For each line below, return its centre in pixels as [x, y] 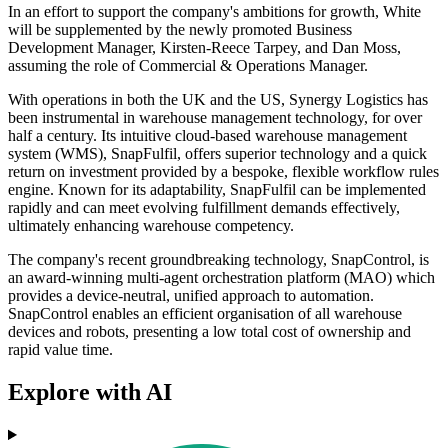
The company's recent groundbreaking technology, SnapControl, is [218, 260]
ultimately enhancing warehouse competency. [151, 226]
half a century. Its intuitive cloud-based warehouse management [207, 136]
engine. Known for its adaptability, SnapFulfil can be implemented [217, 190]
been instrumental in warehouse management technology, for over [215, 118]
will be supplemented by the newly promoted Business [180, 30]
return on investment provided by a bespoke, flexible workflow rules [223, 172]
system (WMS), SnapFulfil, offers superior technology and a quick [217, 154]
